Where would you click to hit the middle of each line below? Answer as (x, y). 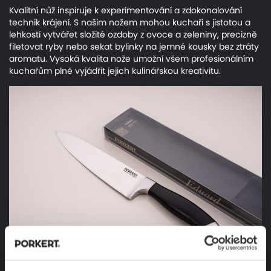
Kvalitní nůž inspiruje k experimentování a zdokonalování (126, 10)
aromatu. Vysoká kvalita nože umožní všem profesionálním (131, 59)
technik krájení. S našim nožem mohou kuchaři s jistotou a (130, 22)
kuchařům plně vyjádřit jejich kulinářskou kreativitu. (115, 71)
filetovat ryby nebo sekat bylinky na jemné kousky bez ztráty (134, 47)
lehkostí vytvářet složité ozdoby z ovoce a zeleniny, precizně (133, 34)
